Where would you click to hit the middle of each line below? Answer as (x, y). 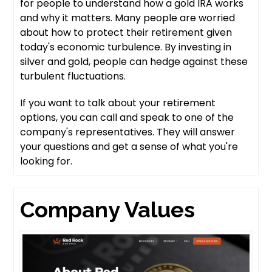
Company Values (108, 209)
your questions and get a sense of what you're (129, 146)
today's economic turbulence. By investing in (126, 47)
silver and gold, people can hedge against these (134, 61)
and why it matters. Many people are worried (128, 18)
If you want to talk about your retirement (118, 103)
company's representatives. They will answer (128, 132)
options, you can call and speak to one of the (127, 117)
